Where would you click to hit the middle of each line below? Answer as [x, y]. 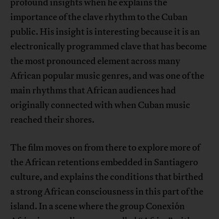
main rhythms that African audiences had [93, 91]
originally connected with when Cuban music [100, 105]
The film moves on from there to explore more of [105, 148]
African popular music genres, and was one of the [108, 76]
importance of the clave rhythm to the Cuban [99, 17]
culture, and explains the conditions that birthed [107, 177]
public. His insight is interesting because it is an [105, 32]
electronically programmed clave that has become [109, 47]
